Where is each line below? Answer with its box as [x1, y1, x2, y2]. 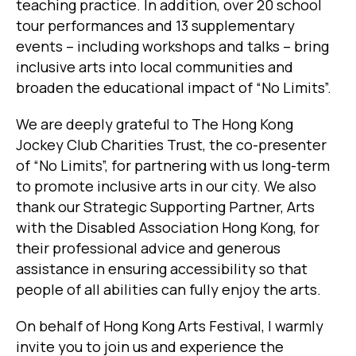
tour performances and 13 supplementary [16, 16, 295, 36]
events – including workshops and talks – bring [16, 37, 329, 56]
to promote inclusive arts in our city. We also [16, 176, 316, 196]
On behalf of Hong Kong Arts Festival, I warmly [16, 316, 323, 336]
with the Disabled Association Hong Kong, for [16, 218, 319, 238]
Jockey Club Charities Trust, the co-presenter [16, 135, 327, 155]
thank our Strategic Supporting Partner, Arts [16, 197, 315, 217]
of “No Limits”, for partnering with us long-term [16, 156, 330, 176]
